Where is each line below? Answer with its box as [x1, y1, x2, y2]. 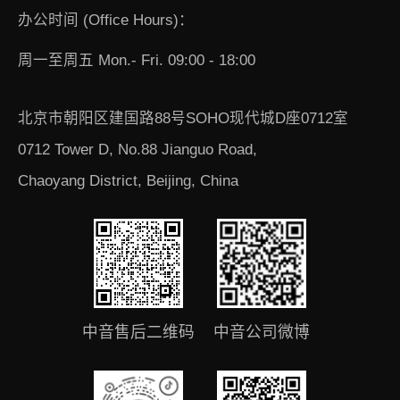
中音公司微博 [213, 323, 311, 342]
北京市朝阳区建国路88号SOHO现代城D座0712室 [17, 110, 348, 128]
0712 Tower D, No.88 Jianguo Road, [17, 141, 257, 159]
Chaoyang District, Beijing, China [17, 172, 238, 190]
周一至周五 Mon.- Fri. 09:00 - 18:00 [17, 52, 255, 70]
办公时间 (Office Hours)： [17, 12, 194, 29]
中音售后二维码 [81, 323, 195, 342]
